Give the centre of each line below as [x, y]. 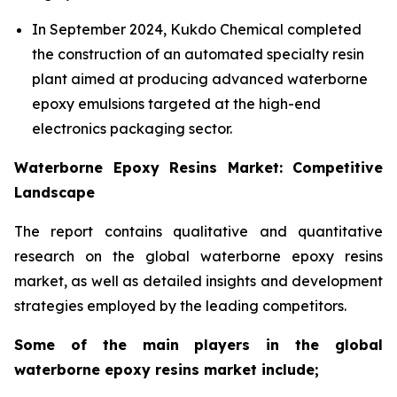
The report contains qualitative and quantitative [198, 232]
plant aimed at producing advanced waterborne [200, 79]
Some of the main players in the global [198, 345]
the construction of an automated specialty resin [198, 54]
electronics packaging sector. [132, 129]
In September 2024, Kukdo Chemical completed [197, 30]
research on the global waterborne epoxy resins [198, 257]
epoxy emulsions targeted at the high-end [176, 104]
